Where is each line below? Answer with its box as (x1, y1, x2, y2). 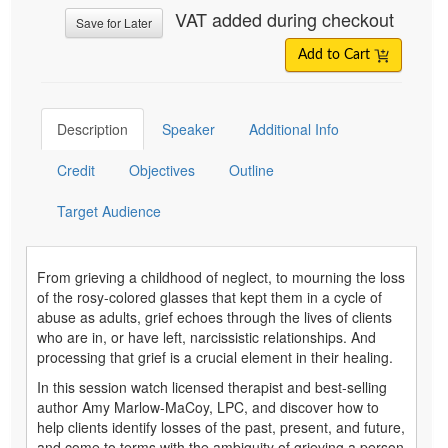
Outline (229, 160, 274, 181)
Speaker (162, 119, 215, 140)
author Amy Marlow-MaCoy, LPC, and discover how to (37, 397, 379, 418)
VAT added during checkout (175, 5, 394, 32)
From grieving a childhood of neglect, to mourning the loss (37, 267, 405, 288)
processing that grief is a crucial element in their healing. (37, 347, 393, 368)
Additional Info (249, 119, 339, 140)
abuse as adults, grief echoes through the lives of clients (37, 307, 392, 328)
